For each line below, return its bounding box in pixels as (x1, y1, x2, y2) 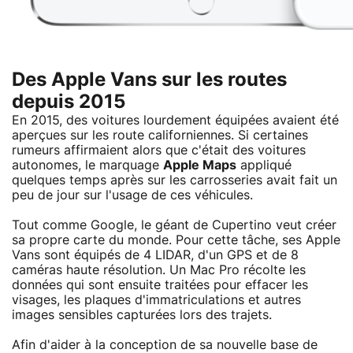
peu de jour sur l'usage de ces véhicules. (12, 188, 253, 202)
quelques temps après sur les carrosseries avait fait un (12, 173, 337, 187)
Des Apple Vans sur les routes (12, 70, 287, 90)
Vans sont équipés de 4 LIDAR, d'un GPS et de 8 (12, 248, 299, 262)
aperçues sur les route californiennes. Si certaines (12, 128, 308, 142)
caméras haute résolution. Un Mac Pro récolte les (12, 263, 306, 277)
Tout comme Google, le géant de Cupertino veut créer (12, 218, 336, 232)
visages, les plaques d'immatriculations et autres (12, 293, 301, 307)
